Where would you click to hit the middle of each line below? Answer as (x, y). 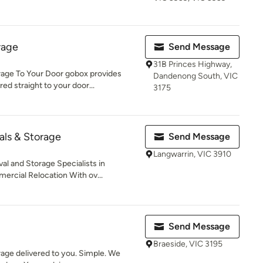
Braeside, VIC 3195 (188, 244)
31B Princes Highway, (193, 64)
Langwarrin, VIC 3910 (192, 154)
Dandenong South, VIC (195, 76)
